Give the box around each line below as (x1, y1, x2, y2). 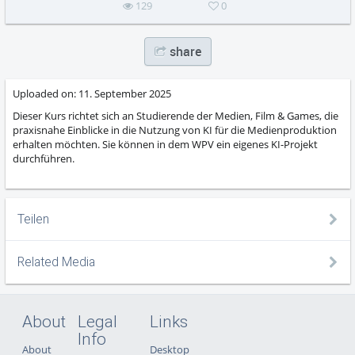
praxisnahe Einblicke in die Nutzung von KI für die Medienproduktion (13, 123, 338, 138)
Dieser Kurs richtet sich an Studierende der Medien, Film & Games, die (13, 109, 339, 124)
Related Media (17, 254, 96, 269)
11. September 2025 (76, 86, 172, 101)
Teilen (17, 212, 50, 227)
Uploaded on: (13, 86, 77, 101)
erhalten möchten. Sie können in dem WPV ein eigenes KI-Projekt (13, 137, 319, 152)
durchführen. (13, 151, 75, 166)
